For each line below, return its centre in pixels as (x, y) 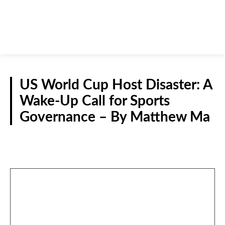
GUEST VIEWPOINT (179, 139)
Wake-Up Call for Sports (95, 101)
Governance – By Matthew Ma (115, 117)
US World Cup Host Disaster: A (116, 85)
